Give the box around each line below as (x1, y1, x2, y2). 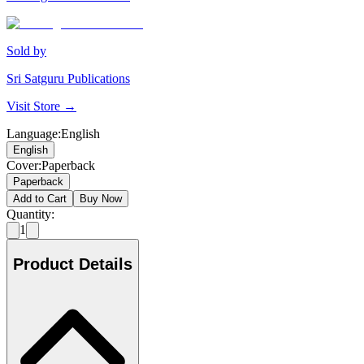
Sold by (6, 44, 46, 58)
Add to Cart (13, 193, 67, 206)
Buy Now (80, 193, 122, 206)
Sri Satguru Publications (6, 71, 130, 86)
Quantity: (6, 207, 54, 222)
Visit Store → (6, 99, 76, 114)
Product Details (13, 254, 132, 273)
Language (6, 127, 58, 141)
